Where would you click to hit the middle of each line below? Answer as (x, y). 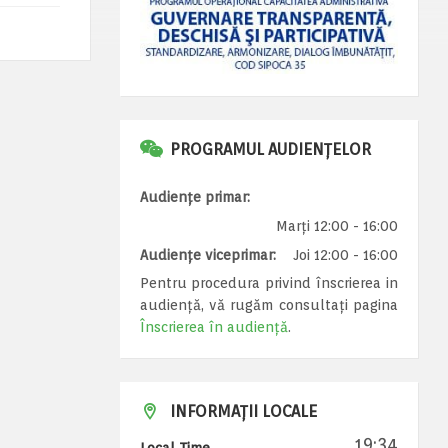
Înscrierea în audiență (213, 326)
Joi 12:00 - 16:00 (345, 254)
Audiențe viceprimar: (207, 254)
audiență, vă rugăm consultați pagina (268, 304)
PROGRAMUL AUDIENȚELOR (270, 149)
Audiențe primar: (194, 196)
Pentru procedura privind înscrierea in (268, 282)
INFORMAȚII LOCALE (243, 411)
